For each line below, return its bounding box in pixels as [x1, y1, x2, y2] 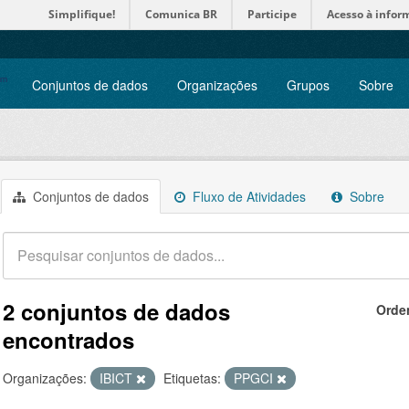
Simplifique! [48, 6, 115, 22]
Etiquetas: [163, 369, 221, 387]
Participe [247, 6, 297, 22]
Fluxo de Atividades [189, 187, 306, 205]
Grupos [287, 76, 330, 94]
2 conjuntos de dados [3, 296, 230, 327]
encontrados [3, 324, 134, 355]
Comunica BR [145, 6, 217, 22]
